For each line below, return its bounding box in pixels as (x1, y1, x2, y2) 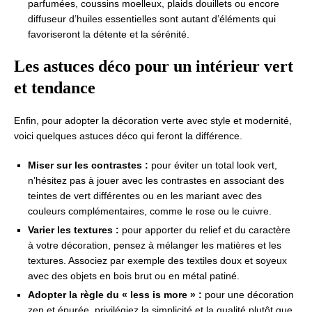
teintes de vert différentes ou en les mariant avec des (28, 190, 262, 201)
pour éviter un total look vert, (148, 159, 277, 171)
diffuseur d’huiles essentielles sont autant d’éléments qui (28, 13, 276, 24)
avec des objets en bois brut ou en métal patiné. (28, 270, 240, 281)
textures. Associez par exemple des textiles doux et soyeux (28, 255, 287, 266)
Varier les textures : (28, 224, 119, 235)
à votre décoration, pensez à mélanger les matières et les (28, 240, 281, 251)
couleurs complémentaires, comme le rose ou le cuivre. (28, 205, 272, 217)
